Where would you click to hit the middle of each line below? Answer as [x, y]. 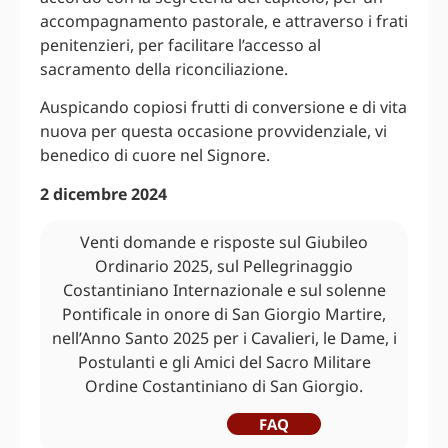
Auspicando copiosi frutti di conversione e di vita [223, 107]
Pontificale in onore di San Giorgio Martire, [224, 314]
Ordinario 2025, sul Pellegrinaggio [224, 266]
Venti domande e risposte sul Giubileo [224, 242]
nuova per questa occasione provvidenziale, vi [213, 131]
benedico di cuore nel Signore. [155, 155]
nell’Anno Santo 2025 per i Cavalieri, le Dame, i [224, 338]
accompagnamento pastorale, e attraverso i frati [224, 21]
